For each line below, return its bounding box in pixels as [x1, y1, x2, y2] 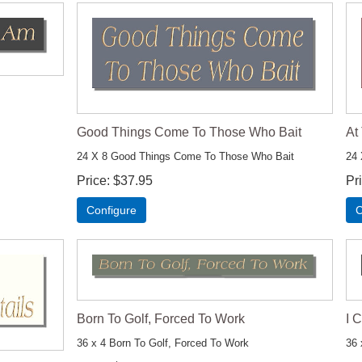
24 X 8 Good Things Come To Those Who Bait [76, 149, 294, 162]
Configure [86, 203, 137, 217]
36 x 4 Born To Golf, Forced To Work [76, 336, 249, 349]
